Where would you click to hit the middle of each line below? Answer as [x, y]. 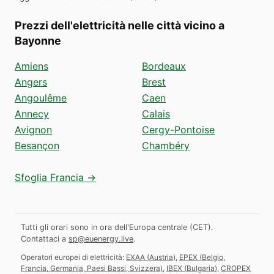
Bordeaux [164, 66]
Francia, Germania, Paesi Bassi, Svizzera [91, 268]
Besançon [37, 145]
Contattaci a [43, 239]
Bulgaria [201, 268]
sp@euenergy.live [101, 239]
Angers [31, 82]
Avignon [33, 129]
